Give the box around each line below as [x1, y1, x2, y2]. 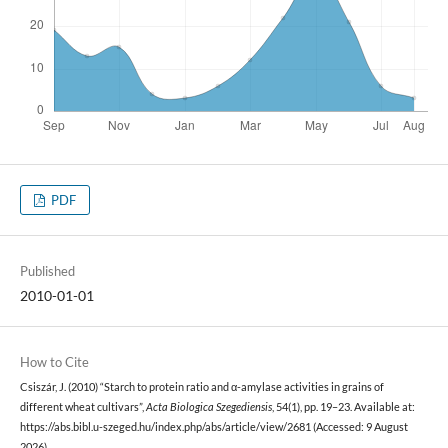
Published [19, 263, 75, 280]
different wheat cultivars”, [19, 401, 146, 414]
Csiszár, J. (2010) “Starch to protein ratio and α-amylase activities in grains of [19, 381, 384, 394]
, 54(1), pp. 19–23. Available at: [271, 401, 415, 414]
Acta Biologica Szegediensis [145, 401, 272, 414]
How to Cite [19, 354, 89, 371]
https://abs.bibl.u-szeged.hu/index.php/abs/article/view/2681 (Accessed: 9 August [19, 421, 408, 434]
